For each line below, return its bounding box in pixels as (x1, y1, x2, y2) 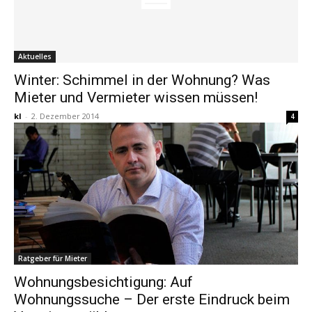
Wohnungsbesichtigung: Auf (14, 274, 193, 291)
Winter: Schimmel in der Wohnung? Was (14, 72, 270, 89)
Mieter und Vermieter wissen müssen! (14, 89, 258, 107)
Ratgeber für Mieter (18, 253, 87, 264)
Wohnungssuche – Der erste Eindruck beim (14, 291, 290, 309)
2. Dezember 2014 (31, 111, 99, 122)
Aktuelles (18, 52, 52, 62)
